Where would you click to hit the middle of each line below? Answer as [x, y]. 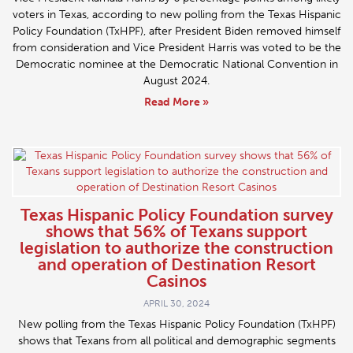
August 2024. [176, 81]
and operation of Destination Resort [176, 265]
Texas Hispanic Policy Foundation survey [176, 215]
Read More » [176, 102]
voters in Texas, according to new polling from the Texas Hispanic [176, 15]
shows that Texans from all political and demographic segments [176, 341]
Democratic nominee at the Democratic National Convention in [176, 65]
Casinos [176, 281]
